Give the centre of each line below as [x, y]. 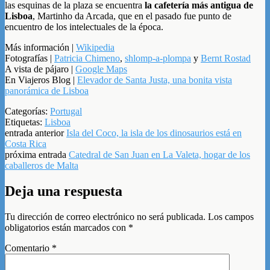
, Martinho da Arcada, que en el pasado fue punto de [132, 16]
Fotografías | [30, 58]
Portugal [66, 111]
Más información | [40, 47]
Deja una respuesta [64, 191]
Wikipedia [95, 47]
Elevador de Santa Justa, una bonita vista [155, 80]
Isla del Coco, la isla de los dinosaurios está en [154, 133]
